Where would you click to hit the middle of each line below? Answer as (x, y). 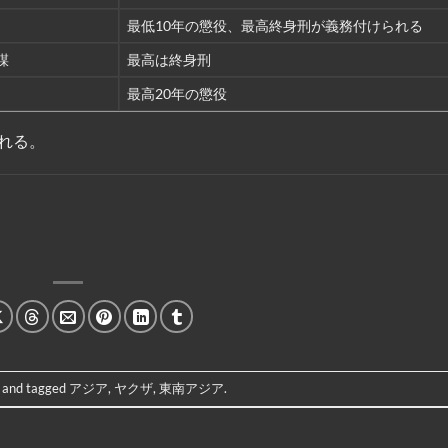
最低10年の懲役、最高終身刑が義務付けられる (275, 26)
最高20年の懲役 (177, 94)
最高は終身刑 (169, 60)
